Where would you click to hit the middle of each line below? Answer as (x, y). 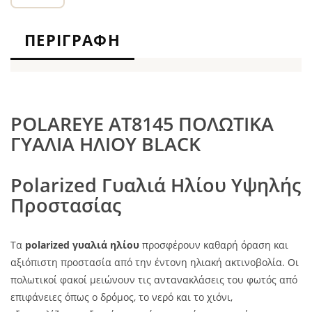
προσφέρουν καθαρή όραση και (214, 245)
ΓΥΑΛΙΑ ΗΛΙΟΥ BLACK (106, 144)
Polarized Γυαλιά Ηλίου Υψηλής (156, 185)
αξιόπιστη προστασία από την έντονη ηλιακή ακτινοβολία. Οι (155, 262)
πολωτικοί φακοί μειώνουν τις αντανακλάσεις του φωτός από (154, 280)
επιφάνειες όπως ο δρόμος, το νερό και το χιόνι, (122, 297)
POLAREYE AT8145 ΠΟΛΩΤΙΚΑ (142, 124)
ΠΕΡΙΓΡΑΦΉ (72, 40)
